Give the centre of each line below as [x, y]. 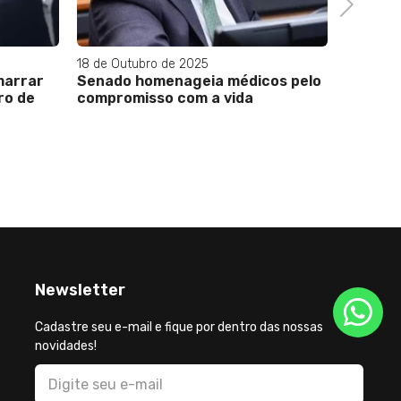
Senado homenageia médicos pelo [199, 81]
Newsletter [81, 290]
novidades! [66, 346]
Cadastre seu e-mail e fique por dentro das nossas [179, 327]
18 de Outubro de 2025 [143, 64]
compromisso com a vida [165, 98]
